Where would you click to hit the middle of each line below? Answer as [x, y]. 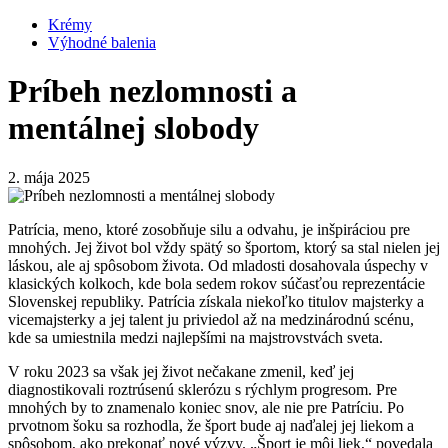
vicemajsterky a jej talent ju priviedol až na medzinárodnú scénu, [211, 319]
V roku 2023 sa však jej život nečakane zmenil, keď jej [181, 371]
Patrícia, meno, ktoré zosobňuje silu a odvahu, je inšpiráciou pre [209, 229]
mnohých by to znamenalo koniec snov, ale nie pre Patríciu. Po [206, 407]
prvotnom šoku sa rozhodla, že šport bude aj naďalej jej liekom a [211, 425]
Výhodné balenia [102, 42]
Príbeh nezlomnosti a [152, 91]
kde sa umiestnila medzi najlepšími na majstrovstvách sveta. [195, 337]
